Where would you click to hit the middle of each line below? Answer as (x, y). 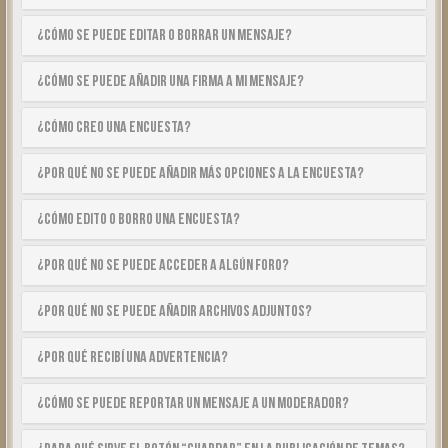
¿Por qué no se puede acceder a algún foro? (163, 265)
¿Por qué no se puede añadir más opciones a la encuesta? (200, 173)
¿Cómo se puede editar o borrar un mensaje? (164, 35)
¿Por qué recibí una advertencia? (132, 357)
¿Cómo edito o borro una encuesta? (138, 219)
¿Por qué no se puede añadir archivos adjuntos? (174, 311)
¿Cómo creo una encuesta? (114, 127)
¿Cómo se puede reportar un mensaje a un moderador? (193, 403)
